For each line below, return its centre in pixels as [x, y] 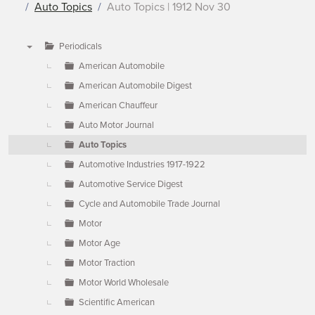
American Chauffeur [118, 105]
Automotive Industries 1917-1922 [142, 165]
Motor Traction [107, 263]
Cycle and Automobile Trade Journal [149, 204]
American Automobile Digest [135, 86]
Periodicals [81, 46]
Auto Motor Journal [116, 125]
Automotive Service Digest [131, 184]
